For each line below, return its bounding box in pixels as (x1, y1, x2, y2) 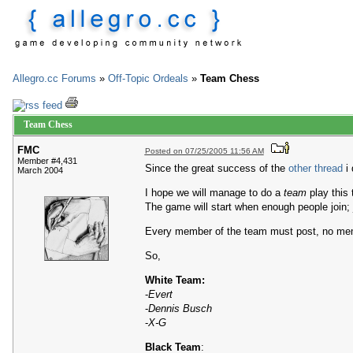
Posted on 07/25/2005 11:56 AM (144, 147, 264, 156)
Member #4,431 (17, 156, 77, 166)
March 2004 (17, 165, 63, 176)
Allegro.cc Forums (13, 72, 96, 84)
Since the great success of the (144, 162, 288, 174)
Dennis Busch (147, 302, 212, 314)
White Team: (144, 273, 205, 286)
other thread (288, 162, 343, 174)
